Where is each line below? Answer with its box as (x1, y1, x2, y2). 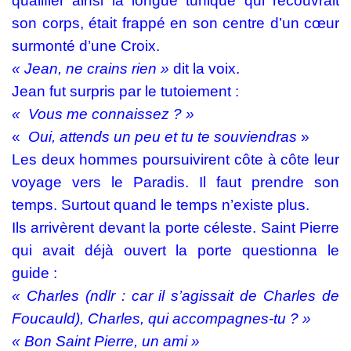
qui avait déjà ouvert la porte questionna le (12, 242, 339, 259)
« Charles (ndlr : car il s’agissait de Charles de (12, 288, 339, 304)
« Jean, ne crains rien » (12, 60, 169, 77)
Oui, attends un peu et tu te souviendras (28, 128, 301, 145)
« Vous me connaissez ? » (12, 106, 194, 122)
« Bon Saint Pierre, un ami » (12, 333, 200, 349)
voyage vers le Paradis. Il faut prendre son (12, 174, 339, 190)
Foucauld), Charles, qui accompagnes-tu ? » (12, 310, 311, 327)
